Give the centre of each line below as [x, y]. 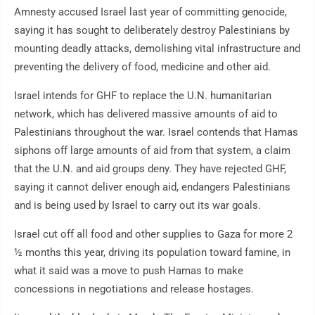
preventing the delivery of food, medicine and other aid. [142, 67]
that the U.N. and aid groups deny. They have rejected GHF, [150, 169]
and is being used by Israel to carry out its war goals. [137, 206]
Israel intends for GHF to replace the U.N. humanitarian [143, 96]
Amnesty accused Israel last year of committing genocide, [150, 12]
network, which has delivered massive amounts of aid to [146, 114]
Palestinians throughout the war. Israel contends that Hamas [156, 133]
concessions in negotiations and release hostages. [134, 289]
